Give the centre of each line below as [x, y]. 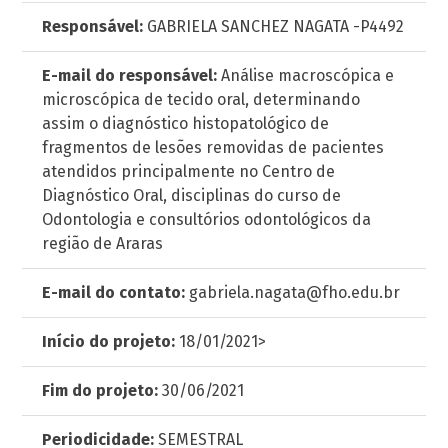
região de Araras [103, 243]
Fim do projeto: [100, 390]
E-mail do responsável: [130, 75]
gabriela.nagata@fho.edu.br [293, 292]
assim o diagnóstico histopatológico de [186, 123]
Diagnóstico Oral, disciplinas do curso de [192, 195]
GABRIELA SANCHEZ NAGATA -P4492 [274, 26]
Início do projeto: [109, 341]
